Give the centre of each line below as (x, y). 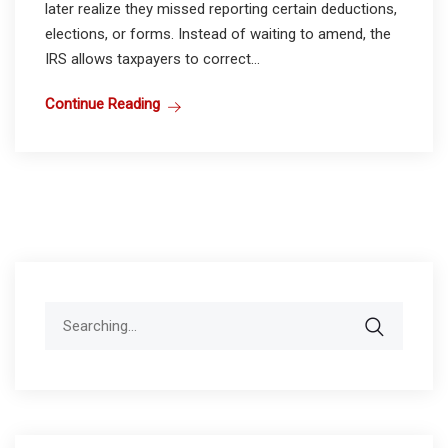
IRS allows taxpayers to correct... (152, 58)
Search (67, 312)
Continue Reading (102, 103)
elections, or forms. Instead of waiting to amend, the (218, 33)
